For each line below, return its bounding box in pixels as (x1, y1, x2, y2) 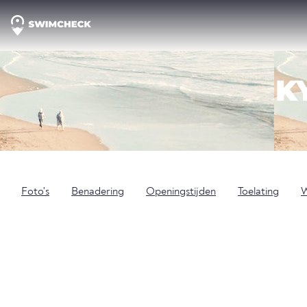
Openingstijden (146, 186, 216, 197)
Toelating (238, 186, 279, 197)
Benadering (71, 186, 124, 197)
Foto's (21, 186, 49, 197)
